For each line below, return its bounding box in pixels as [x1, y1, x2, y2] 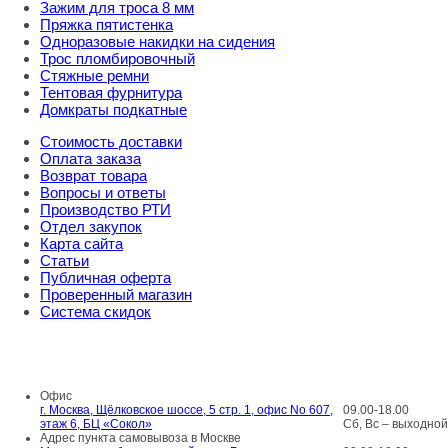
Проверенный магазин [40, 286, 192, 303]
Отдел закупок [40, 218, 142, 235]
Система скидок [40, 303, 151, 320]
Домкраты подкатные [40, 101, 187, 118]
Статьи [40, 252, 89, 269]
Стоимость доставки [40, 133, 182, 150]
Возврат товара [40, 167, 147, 184]
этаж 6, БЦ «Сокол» [40, 417, 152, 431]
